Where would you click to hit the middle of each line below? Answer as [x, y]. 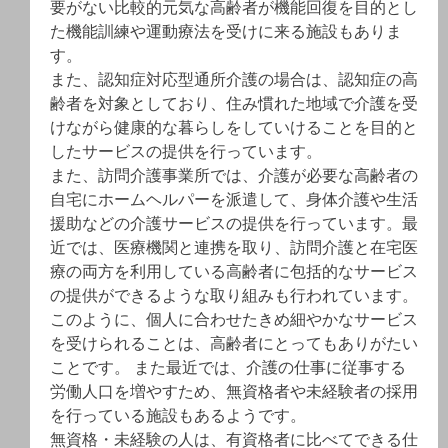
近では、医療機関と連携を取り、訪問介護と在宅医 [234, 247]
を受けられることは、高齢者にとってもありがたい [234, 343]
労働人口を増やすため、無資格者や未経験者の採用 [234, 391]
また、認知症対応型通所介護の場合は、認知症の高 [234, 79]
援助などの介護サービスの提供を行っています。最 [234, 223]
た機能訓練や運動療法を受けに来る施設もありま [226, 31]
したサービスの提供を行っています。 [186, 151]
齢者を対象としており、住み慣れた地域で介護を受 [234, 103]
